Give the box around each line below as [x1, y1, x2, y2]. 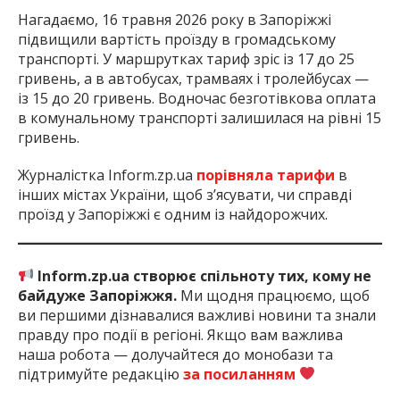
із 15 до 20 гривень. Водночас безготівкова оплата [18, 87, 376, 108]
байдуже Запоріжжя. [18, 285, 180, 305]
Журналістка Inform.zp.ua [18, 164, 196, 185]
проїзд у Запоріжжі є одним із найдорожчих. [18, 204, 328, 224]
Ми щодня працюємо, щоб [180, 285, 370, 305]
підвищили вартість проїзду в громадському [18, 29, 336, 49]
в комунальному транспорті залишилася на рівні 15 [18, 107, 381, 128]
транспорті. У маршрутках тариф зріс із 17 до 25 [18, 48, 354, 69]
